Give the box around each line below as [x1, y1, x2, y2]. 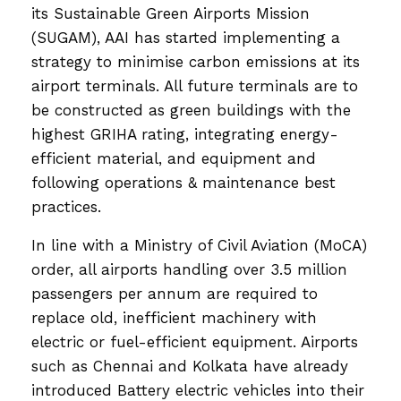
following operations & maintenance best [31, 173, 336, 192]
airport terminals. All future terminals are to [31, 76, 358, 95]
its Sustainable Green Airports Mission [31, 4, 310, 22]
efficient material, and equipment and [31, 149, 316, 167]
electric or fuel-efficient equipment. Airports [31, 332, 358, 351]
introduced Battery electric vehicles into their [31, 380, 364, 399]
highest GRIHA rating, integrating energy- [31, 124, 338, 143]
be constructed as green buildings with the [31, 100, 351, 119]
